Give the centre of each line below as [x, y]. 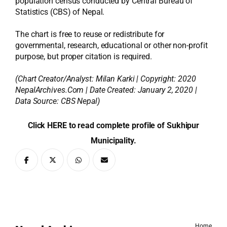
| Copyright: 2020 [165, 79]
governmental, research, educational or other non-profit [111, 45]
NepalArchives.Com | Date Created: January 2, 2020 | [106, 90]
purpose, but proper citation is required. [84, 56]
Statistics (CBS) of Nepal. [60, 12]
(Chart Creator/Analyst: [55, 79]
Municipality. [113, 141]
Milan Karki [115, 79]
